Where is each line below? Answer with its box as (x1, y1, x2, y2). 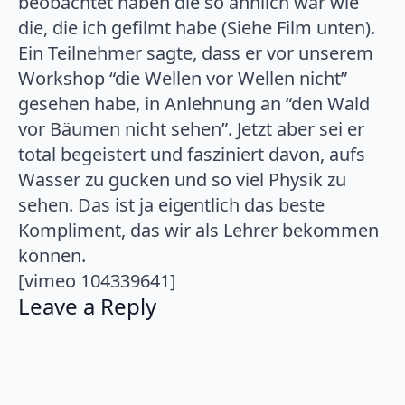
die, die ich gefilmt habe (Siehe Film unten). (18, 14, 375, 40)
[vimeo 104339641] (18, 268, 176, 293)
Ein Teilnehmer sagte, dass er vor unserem (18, 40, 373, 65)
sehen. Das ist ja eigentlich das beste (18, 192, 325, 217)
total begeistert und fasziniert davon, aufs (18, 141, 365, 166)
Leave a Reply (18, 290, 156, 321)
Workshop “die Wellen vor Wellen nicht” (18, 65, 347, 90)
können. (18, 242, 86, 268)
